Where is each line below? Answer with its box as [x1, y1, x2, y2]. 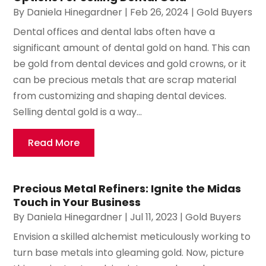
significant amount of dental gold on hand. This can [13, 40, 251, 55]
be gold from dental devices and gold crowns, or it [13, 56, 247, 71]
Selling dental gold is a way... [13, 104, 142, 119]
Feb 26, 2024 [130, 5, 189, 19]
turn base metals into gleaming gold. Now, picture [13, 245, 245, 259]
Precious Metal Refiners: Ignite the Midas [13, 180, 242, 196]
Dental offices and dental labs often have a [13, 24, 216, 39]
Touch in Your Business [13, 194, 141, 210]
